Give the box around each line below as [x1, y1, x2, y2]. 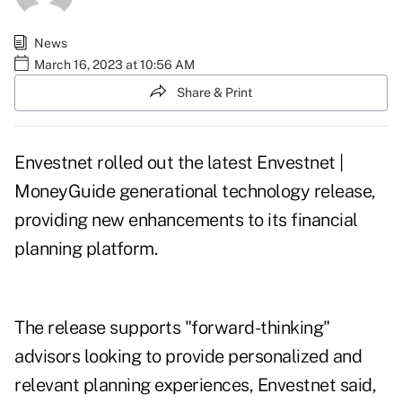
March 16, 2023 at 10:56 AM [34, 57, 195, 72]
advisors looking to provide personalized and [14, 345, 362, 368]
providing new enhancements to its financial [14, 209, 358, 232]
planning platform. [14, 238, 157, 260]
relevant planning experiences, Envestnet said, [14, 374, 376, 397]
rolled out [97, 152, 173, 174]
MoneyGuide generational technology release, [14, 180, 376, 203]
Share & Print [177, 84, 252, 100]
